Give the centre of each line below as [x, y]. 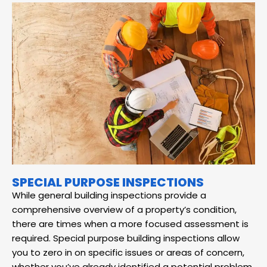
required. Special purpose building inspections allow [126, 238]
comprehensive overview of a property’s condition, [124, 210]
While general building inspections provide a [109, 195]
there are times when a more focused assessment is [130, 224]
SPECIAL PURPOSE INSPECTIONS [108, 183]
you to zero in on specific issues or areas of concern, [128, 253]
